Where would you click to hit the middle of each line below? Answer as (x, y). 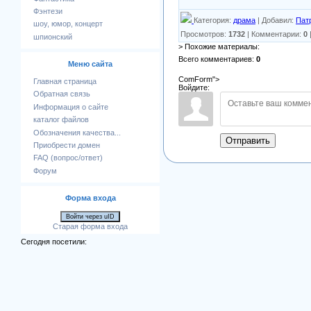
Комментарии (275, 34)
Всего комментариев (215, 59)
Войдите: (194, 87)
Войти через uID (90, 217)
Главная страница (65, 81)
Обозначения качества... (77, 132)
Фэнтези (48, 11)
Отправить (248, 140)
